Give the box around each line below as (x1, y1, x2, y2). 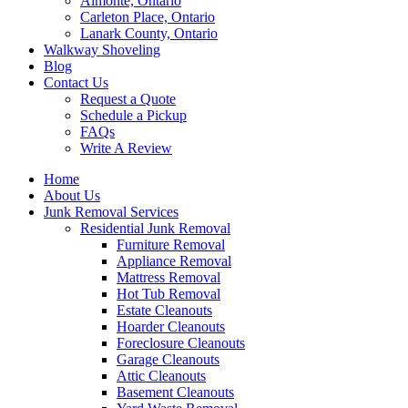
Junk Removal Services (44, 204, 178, 219)
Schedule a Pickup (80, 107, 187, 123)
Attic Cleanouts (117, 368, 206, 383)
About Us (44, 188, 100, 203)
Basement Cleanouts (117, 384, 234, 400)
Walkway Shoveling (44, 42, 160, 57)
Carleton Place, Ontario (80, 9, 215, 25)
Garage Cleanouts (117, 352, 219, 367)
